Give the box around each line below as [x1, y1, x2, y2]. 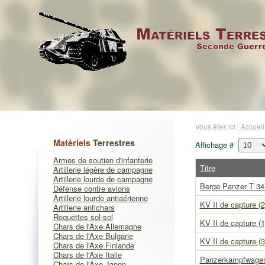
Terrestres [90, 137, 135, 148]
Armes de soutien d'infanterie [53, 154, 153, 166]
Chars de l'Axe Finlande [53, 240, 134, 251]
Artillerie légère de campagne [53, 164, 153, 175]
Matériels [53, 137, 91, 148]
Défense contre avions [53, 183, 130, 194]
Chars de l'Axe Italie [53, 249, 122, 260]
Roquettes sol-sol [53, 211, 113, 222]
